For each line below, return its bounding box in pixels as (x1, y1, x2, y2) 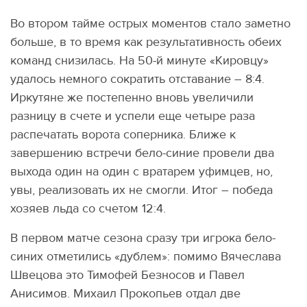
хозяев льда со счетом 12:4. (10, 201, 166, 217)
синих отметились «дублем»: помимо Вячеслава (10, 249, 281, 265)
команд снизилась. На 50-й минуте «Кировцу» (10, 53, 269, 69)
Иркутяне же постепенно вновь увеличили (10, 90, 254, 106)
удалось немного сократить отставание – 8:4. (10, 71, 265, 88)
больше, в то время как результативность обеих (10, 34, 282, 51)
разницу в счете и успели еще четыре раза (10, 108, 255, 125)
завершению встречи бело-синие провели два (10, 145, 274, 162)
